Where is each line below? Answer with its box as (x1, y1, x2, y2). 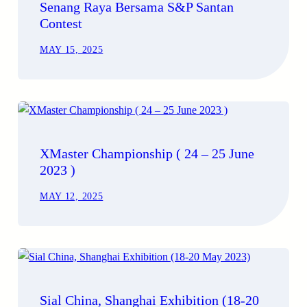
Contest (39, 16, 82, 32)
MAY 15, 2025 (39, 45, 103, 56)
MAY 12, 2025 (39, 191, 103, 202)
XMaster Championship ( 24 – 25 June (39, 146, 254, 162)
